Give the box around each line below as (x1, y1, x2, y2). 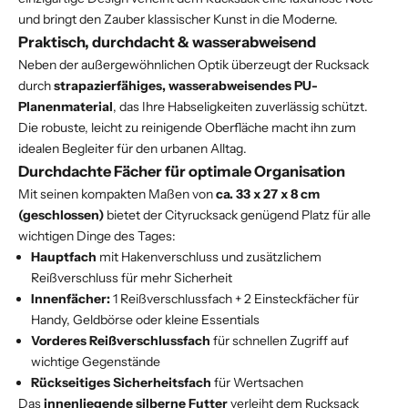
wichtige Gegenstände (31, 352, 160, 370)
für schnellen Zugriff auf (210, 331, 349, 349)
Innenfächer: (31, 290, 110, 307)
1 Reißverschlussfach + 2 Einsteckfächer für (110, 290, 359, 307)
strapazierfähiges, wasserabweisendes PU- (54, 76, 318, 94)
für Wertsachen (211, 373, 303, 391)
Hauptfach (31, 248, 97, 265)
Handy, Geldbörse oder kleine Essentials (31, 311, 260, 328)
